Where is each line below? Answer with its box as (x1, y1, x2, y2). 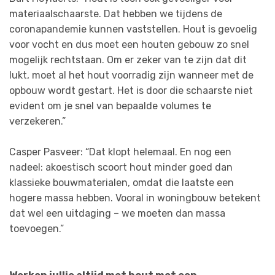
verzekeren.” (9, 115, 66, 127)
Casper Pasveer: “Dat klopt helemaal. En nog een (9, 146, 231, 158)
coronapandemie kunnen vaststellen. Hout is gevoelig (9, 23, 257, 35)
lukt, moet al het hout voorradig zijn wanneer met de (9, 69, 254, 81)
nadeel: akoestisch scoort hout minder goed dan (9, 161, 233, 174)
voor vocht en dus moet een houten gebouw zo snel (9, 38, 249, 50)
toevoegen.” (9, 223, 64, 235)
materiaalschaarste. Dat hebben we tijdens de (9, 7, 222, 20)
